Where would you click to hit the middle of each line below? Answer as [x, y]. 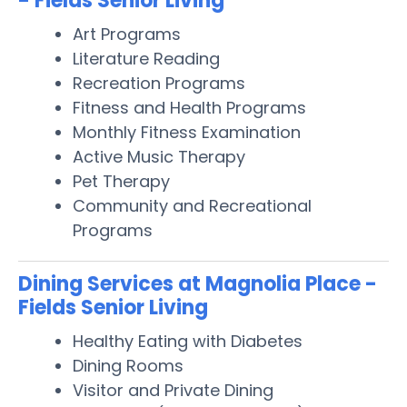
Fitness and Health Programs [189, 107]
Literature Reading [146, 58]
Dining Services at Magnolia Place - [198, 283]
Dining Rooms [128, 365]
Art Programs [127, 34]
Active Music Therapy [159, 156]
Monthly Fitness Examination [187, 132]
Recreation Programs [159, 83]
